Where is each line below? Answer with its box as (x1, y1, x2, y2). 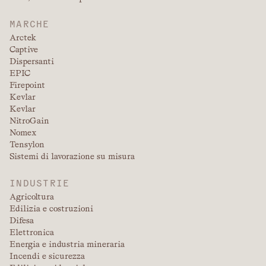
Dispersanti (9, 56, 54, 66)
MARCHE (9, 17, 50, 30)
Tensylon (9, 140, 45, 150)
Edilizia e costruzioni (9, 204, 93, 214)
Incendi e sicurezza (9, 251, 85, 261)
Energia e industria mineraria (9, 239, 125, 249)
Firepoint (9, 80, 45, 90)
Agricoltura (9, 192, 54, 202)
